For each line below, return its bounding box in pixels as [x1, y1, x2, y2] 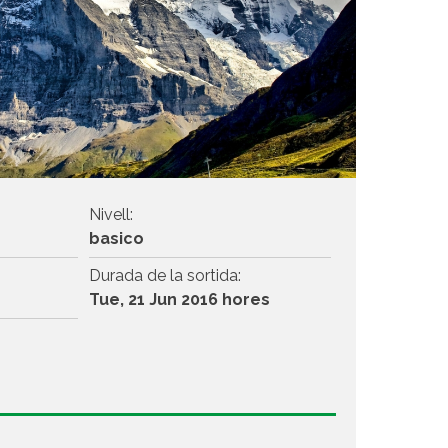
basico [88, 228, 144, 248]
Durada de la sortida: [88, 265, 241, 285]
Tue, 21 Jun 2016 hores [88, 289, 270, 309]
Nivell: [88, 204, 133, 224]
